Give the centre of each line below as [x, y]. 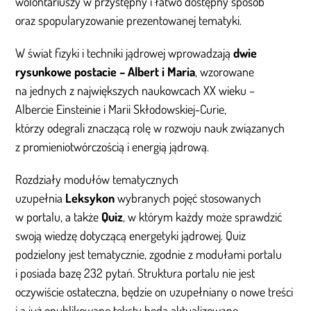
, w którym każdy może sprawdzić [203, 217]
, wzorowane [225, 72]
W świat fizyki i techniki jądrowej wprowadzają [125, 53]
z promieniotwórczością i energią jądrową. [112, 147]
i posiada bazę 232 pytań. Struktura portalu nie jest [135, 273]
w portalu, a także [59, 217]
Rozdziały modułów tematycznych [97, 179]
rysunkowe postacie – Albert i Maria [106, 72]
